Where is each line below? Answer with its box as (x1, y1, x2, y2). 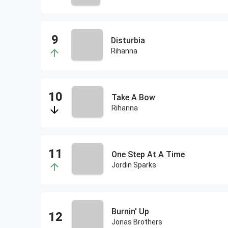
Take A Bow (111, 93, 155, 102)
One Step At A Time (111, 150, 185, 159)
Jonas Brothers (111, 218, 162, 226)
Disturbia (111, 36, 145, 45)
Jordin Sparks (111, 161, 156, 169)
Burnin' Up (111, 207, 149, 216)
